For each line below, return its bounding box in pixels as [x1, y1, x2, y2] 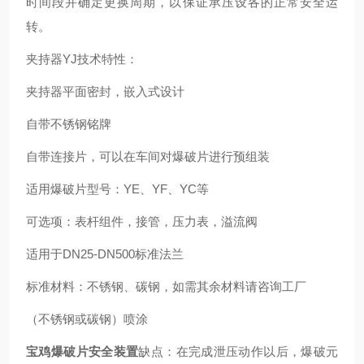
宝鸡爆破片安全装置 [26, 344, 139, 358]
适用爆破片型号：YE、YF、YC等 [26, 182, 209, 196]
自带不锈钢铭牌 [26, 117, 111, 131]
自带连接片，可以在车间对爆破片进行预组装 [26, 149, 270, 163]
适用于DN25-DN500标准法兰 [26, 247, 184, 261]
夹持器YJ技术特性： [26, 52, 138, 66]
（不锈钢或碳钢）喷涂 [26, 312, 148, 326]
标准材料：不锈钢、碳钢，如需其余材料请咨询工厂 [26, 279, 306, 293]
